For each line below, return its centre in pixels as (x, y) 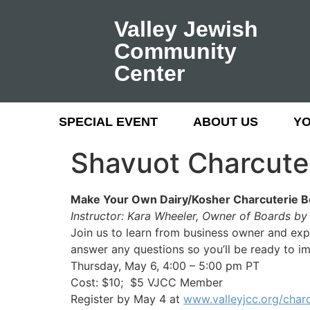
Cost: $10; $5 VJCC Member (147, 282)
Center (149, 73)
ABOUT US (226, 122)
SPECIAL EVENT (109, 122)
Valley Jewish (186, 29)
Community (175, 51)
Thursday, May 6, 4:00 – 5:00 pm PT (165, 266)
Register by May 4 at (127, 299)
